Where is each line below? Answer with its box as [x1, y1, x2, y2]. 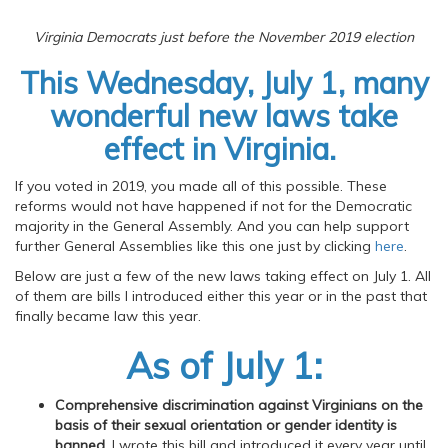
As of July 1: [126, 343, 322, 388]
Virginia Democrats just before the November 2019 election [34, 28, 414, 46]
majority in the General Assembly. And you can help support [15, 217, 409, 235]
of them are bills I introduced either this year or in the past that [15, 287, 427, 305]
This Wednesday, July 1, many [19, 64, 429, 102]
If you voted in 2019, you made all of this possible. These [15, 177, 387, 195]
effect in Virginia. [104, 130, 344, 168]
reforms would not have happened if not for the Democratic [15, 197, 412, 215]
